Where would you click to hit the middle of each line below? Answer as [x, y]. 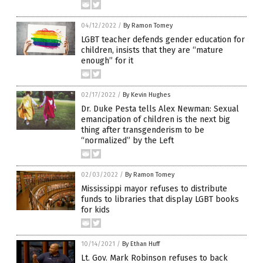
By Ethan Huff [141, 244]
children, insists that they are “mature [152, 50]
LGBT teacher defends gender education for [163, 40]
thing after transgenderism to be [143, 130]
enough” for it [107, 61]
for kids [95, 210]
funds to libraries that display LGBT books [160, 200]
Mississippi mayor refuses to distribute [154, 189]
